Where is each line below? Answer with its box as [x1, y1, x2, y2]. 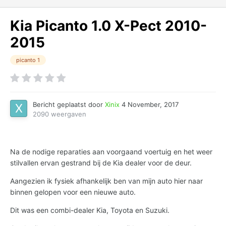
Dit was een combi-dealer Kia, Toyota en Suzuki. [10, 206, 169, 215]
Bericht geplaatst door [33, 100, 105, 109]
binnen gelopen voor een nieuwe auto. [10, 188, 136, 197]
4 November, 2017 [122, 100, 179, 109]
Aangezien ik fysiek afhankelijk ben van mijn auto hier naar [10, 177, 203, 186]
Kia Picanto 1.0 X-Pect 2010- [10, 17, 207, 35]
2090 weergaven [33, 110, 86, 119]
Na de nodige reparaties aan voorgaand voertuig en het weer [10, 147, 212, 156]
